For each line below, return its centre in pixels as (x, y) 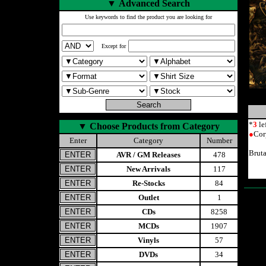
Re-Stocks (148, 183)
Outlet (148, 197)
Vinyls (148, 240)
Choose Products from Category (154, 126)
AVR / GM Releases (148, 155)
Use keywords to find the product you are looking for (148, 17)
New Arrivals (148, 169)
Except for (114, 46)
